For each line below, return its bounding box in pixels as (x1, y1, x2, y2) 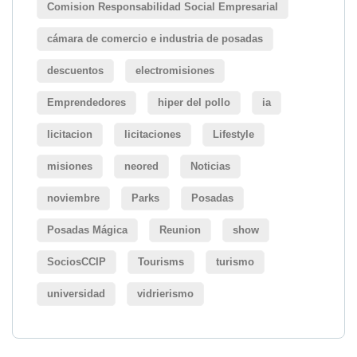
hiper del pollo (158, 96, 230, 109)
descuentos (47, 65, 104, 77)
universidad (47, 288, 105, 300)
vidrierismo (137, 288, 194, 300)
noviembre (47, 192, 100, 205)
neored (124, 160, 159, 173)
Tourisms (138, 256, 184, 269)
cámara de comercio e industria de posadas (47, 33, 263, 45)
